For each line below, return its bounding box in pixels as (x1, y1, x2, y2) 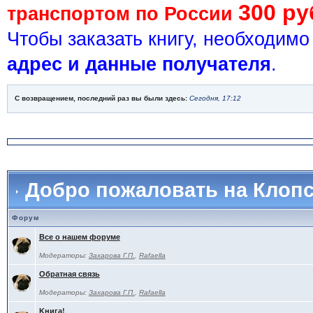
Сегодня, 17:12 (189, 94, 241, 102)
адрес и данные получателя (6, 54, 271, 75)
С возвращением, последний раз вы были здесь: (14, 94, 189, 102)
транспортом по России (6, 3, 238, 24)
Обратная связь (38, 270, 100, 278)
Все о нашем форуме (38, 233, 120, 241)
